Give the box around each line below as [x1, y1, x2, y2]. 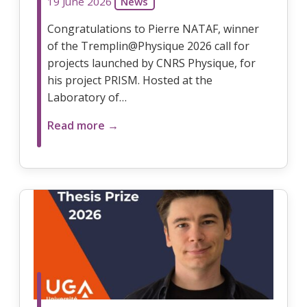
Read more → [47, 117, 119, 133]
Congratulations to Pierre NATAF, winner [47, 21, 259, 36]
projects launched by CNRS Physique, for [47, 55, 256, 71]
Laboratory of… [47, 89, 127, 105]
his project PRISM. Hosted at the [47, 72, 212, 88]
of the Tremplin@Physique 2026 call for [47, 38, 249, 53]
